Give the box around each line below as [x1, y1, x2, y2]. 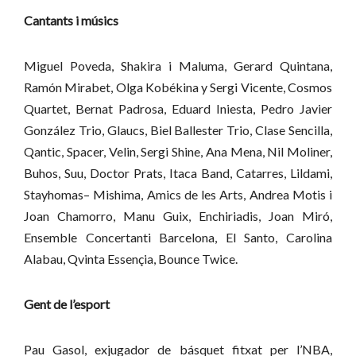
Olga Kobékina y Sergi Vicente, [113, 79, 288, 95]
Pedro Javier [261, 101, 332, 117]
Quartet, [24, 101, 75, 117]
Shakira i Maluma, [121, 58, 234, 74]
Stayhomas [24, 187, 83, 203]
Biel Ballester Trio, [149, 122, 256, 138]
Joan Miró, [269, 208, 332, 224]
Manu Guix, [123, 208, 199, 224]
